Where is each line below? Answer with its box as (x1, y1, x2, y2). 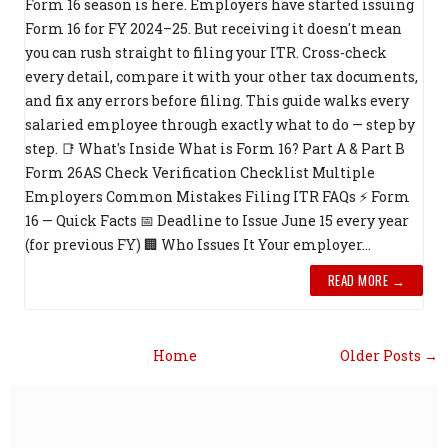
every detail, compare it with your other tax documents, (25, 67, 418, 87)
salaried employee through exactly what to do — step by (25, 115, 415, 135)
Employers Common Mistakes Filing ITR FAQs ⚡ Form (25, 187, 410, 207)
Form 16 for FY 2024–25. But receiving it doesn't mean (25, 19, 402, 39)
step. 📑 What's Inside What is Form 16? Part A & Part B (25, 139, 405, 159)
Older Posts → (340, 346, 438, 366)
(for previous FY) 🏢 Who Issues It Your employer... (25, 235, 371, 255)
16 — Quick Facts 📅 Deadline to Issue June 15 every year (25, 211, 409, 231)
